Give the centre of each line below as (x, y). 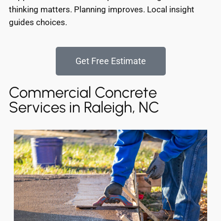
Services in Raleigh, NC (84, 108)
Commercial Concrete (83, 93)
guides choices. (38, 22)
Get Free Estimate (110, 61)
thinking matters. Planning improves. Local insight (102, 10)
